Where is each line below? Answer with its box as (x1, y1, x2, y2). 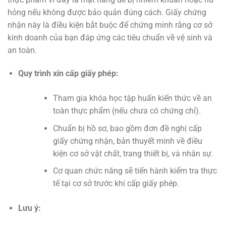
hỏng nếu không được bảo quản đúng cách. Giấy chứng (8, 8, 206, 18)
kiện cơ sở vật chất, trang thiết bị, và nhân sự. (52, 148, 213, 158)
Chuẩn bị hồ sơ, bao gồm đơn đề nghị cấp (52, 123, 202, 133)
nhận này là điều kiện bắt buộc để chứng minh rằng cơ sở (8, 20, 212, 30)
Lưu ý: (18, 203, 41, 213)
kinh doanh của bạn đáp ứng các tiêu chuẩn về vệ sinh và (8, 33, 212, 43)
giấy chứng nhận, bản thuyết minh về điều (52, 136, 202, 146)
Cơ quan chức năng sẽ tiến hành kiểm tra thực (52, 166, 217, 176)
